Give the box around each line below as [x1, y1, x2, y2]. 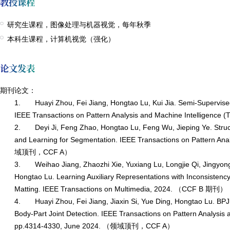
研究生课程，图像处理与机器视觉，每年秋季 [7, 21, 151, 29]
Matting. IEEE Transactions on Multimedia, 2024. [14, 185, 175, 194]
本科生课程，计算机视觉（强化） [7, 34, 116, 43]
